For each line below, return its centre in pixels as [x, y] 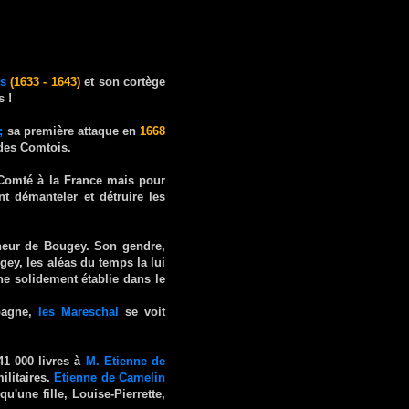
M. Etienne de [126, 361]
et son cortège [123, 81]
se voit [142, 311]
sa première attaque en [73, 131]
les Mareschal [79, 311]
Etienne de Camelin [110, 377]
